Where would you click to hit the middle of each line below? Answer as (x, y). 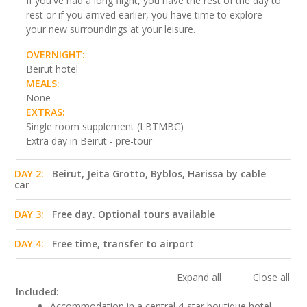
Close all (271, 278)
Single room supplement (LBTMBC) (105, 127)
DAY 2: (29, 174)
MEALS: (43, 84)
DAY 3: (29, 214)
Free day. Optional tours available (134, 214)
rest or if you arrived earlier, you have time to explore (144, 15)
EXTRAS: (46, 112)
